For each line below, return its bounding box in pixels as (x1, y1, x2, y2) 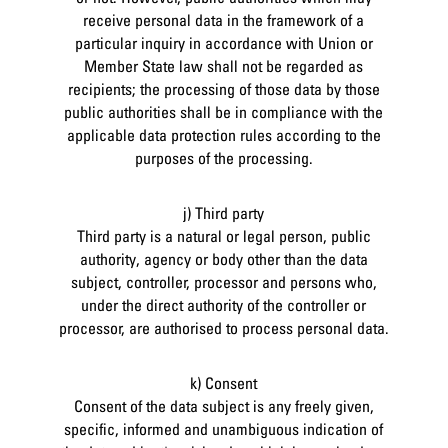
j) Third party (183, 202, 265, 223)
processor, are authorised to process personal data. (58, 317, 389, 338)
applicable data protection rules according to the (66, 124, 381, 145)
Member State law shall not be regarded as (84, 55, 364, 76)
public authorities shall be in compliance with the (64, 101, 384, 122)
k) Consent (190, 372, 258, 393)
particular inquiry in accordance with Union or (74, 32, 373, 53)
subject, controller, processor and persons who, (70, 271, 377, 292)
